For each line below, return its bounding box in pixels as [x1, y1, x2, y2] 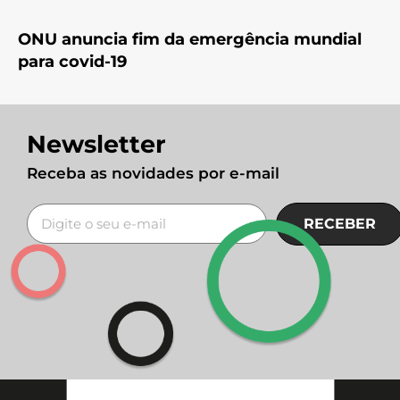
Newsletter [27, 129, 166, 159]
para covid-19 [18, 51, 127, 71]
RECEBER [303, 214, 376, 232]
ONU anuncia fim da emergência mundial [18, 29, 362, 49]
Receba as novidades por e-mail [27, 163, 279, 182]
